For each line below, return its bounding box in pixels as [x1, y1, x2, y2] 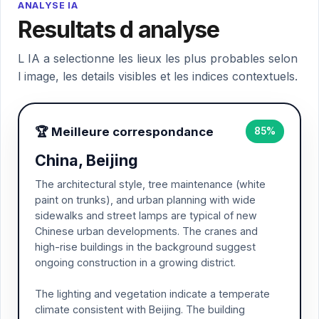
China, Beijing [35, 151, 138, 169]
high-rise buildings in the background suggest [35, 241, 256, 253]
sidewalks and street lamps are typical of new [35, 209, 257, 221]
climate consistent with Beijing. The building [35, 303, 245, 315]
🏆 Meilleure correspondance [35, 124, 214, 139]
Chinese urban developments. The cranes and [35, 225, 258, 237]
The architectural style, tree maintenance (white [35, 178, 266, 190]
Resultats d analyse [18, 16, 219, 43]
